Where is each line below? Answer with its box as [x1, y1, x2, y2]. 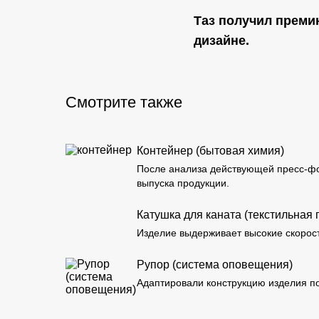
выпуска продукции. [137, 177, 229, 189]
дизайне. [194, 33, 249, 48]
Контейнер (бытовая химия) [137, 145, 287, 157]
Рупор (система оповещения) [137, 258, 296, 271]
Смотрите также [66, 93, 182, 111]
